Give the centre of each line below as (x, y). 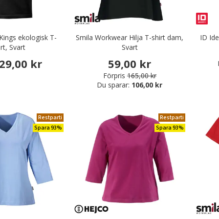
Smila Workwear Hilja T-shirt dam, (130, 37)
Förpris (114, 76)
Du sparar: (114, 85)
